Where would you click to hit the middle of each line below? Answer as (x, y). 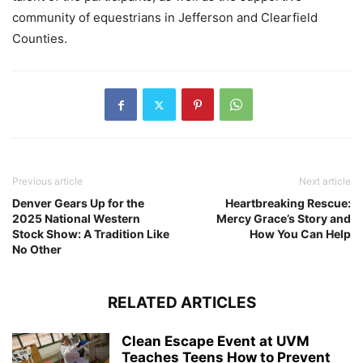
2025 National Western (76, 219)
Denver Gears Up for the (78, 203)
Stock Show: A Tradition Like (91, 234)
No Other (37, 250)
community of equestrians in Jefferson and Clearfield (165, 18)
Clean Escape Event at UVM (216, 342)
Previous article (47, 181)
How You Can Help (300, 234)
